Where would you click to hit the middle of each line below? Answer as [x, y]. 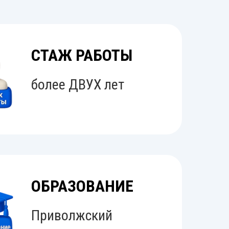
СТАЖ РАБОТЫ [82, 55]
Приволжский [72, 215]
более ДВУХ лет [78, 85]
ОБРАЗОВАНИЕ [82, 186]
